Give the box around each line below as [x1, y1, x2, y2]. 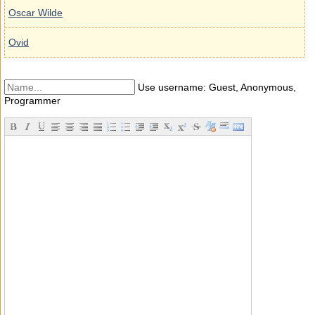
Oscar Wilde [8, 7, 63, 18]
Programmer [4, 95, 60, 106]
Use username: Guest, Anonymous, [135, 82, 296, 93]
